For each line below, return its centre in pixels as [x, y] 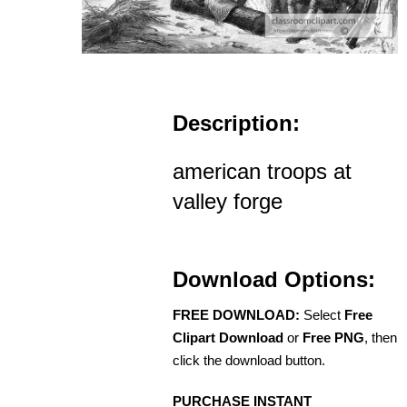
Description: [236, 124]
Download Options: [274, 280]
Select [322, 315]
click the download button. [249, 361]
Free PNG [333, 338]
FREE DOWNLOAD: [236, 315]
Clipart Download [228, 338]
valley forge [228, 202]
